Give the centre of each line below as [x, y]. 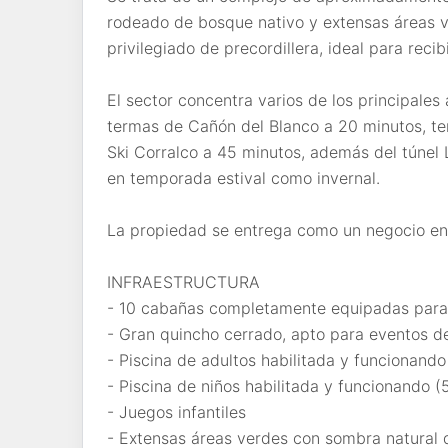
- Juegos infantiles [176, 411]
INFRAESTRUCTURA [183, 281]
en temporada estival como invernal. [243, 177]
